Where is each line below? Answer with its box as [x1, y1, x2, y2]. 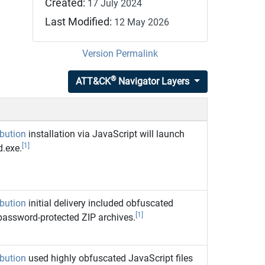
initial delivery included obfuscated [25, 197, 173, 209]
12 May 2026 [114, 16, 169, 28]
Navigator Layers [116, 75, 190, 87]
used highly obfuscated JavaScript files [25, 252, 193, 264]
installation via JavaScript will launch [25, 128, 185, 140]
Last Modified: [44, 15, 114, 28]
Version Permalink [82, 47, 158, 59]
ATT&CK [76, 75, 111, 87]
